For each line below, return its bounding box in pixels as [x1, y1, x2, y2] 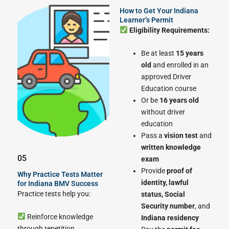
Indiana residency [141, 213, 199, 222]
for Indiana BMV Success [17, 179, 98, 188]
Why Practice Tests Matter [17, 170, 103, 178]
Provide [141, 166, 167, 175]
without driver [141, 107, 185, 116]
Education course [141, 84, 196, 93]
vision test [164, 131, 198, 140]
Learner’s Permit [120, 15, 173, 24]
